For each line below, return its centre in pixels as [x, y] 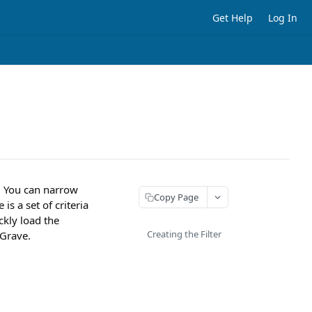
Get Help [233, 17]
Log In [283, 17]
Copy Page [176, 197]
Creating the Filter [184, 234]
